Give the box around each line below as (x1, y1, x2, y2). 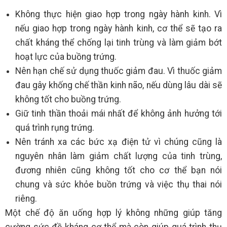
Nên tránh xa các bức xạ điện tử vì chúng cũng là (15, 137, 222, 147)
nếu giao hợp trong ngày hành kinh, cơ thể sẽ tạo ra (15, 23, 222, 34)
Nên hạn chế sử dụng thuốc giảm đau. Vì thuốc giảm (15, 66, 222, 77)
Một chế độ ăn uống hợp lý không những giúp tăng (5, 208, 222, 218)
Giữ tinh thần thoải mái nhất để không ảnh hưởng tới (15, 108, 222, 119)
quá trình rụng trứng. (15, 123, 94, 133)
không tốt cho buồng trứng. (15, 94, 121, 105)
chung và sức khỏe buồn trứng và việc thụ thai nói (15, 179, 222, 190)
